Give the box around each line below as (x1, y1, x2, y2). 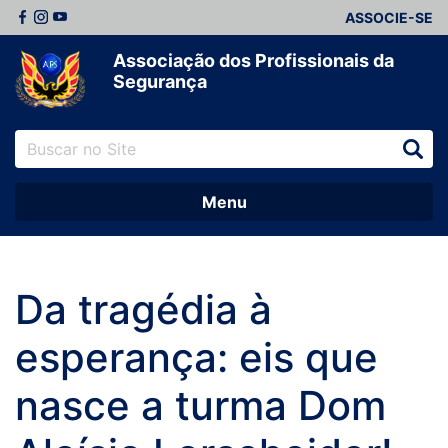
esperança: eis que (15, 333, 378, 383)
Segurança (113, 71, 207, 92)
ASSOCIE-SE (345, 9, 433, 26)
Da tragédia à (15, 285, 272, 335)
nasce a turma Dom (15, 381, 386, 431)
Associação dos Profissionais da (113, 50, 394, 71)
